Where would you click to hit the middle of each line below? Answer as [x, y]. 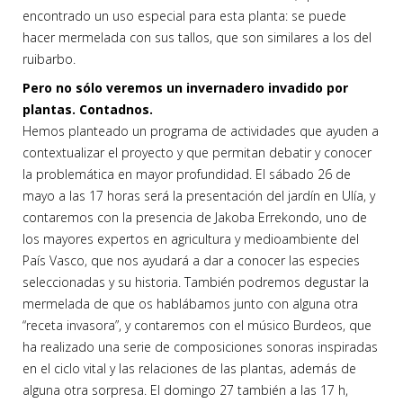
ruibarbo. [49, 59]
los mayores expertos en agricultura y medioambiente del [191, 239]
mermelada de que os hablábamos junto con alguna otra [190, 304]
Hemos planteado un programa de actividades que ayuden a [201, 131]
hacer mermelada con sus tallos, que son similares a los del [197, 38]
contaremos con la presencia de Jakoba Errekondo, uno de [195, 218]
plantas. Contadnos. [88, 110]
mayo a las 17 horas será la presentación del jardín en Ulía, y [199, 196]
